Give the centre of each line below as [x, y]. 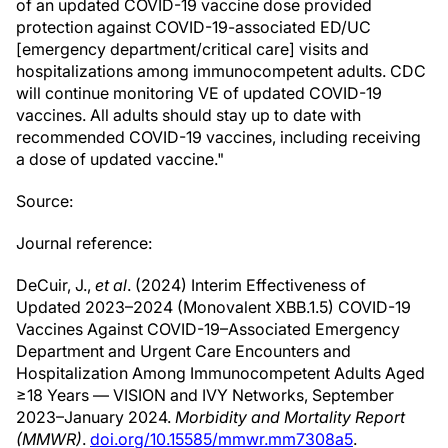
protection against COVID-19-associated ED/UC [193, 27]
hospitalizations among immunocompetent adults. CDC [221, 71]
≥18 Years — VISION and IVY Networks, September [205, 395]
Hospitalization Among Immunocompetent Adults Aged [220, 373]
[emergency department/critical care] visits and [192, 49]
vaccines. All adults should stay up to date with [188, 115]
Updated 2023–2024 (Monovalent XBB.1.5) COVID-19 [213, 307]
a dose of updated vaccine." [120, 159]
